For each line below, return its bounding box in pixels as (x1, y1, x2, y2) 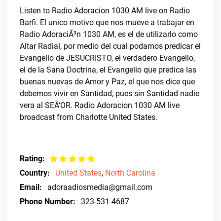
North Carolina (105, 168, 155, 178)
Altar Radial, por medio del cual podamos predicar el (20, 41, 201, 51)
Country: (20, 168, 50, 178)
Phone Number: (20, 197, 75, 206)
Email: (20, 183, 42, 192)
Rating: (20, 154, 45, 163)
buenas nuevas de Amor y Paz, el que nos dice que (20, 77, 195, 86)
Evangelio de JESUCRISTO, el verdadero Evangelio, (20, 53, 195, 63)
